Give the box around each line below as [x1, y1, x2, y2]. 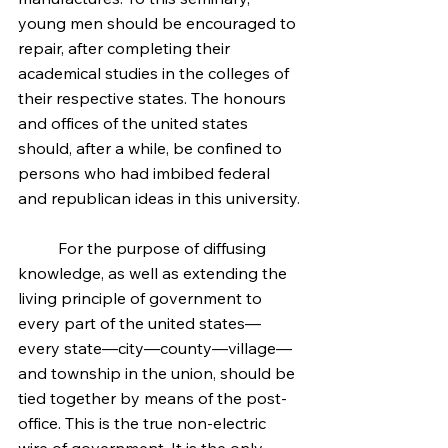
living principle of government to [18, 288, 266, 308]
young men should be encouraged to [18, 13, 300, 33]
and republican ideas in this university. [18, 188, 300, 208]
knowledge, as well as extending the [18, 263, 291, 283]
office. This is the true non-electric [18, 413, 270, 433]
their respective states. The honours [18, 88, 290, 108]
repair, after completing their [18, 38, 234, 58]
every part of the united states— [18, 313, 261, 333]
